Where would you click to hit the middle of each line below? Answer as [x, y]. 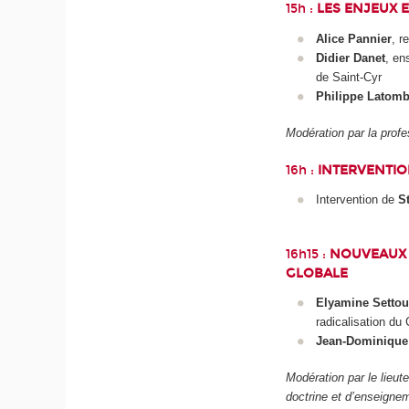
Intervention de [357, 199]
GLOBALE [317, 273]
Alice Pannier [353, 38]
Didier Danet [350, 58]
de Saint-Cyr [348, 77]
